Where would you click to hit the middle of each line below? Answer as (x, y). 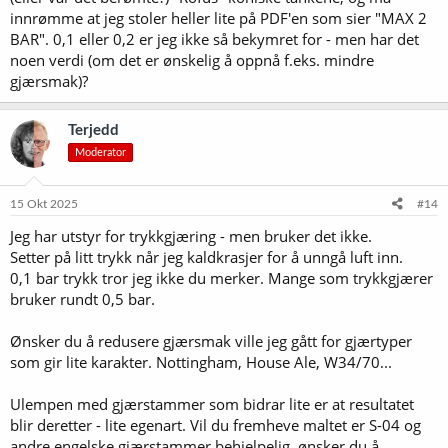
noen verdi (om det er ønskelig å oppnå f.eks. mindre (192, 59)
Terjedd (93, 130)
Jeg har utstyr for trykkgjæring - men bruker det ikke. (191, 236)
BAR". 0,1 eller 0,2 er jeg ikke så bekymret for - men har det (214, 38)
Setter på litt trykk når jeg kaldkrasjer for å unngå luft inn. (206, 257)
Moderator (100, 152)
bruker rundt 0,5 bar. (82, 299)
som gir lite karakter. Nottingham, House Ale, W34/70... (201, 362)
